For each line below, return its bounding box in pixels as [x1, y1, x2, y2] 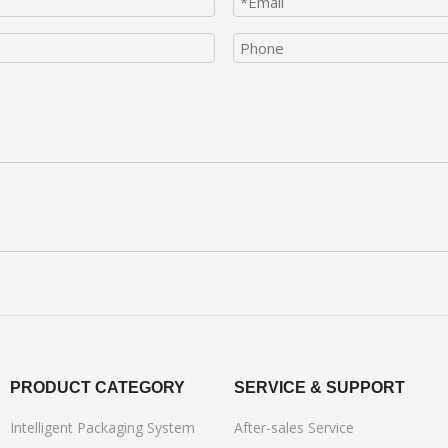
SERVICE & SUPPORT [234, 378, 405, 396]
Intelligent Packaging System [10, 417, 195, 437]
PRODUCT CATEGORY [10, 378, 185, 396]
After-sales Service [234, 417, 354, 437]
